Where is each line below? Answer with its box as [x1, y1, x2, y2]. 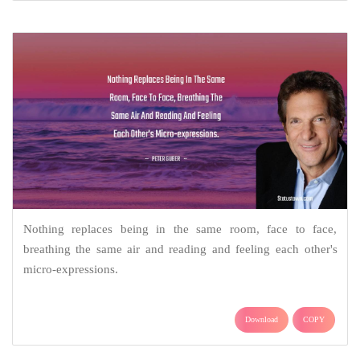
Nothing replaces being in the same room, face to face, [22, 223, 337, 236]
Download [245, 315, 278, 325]
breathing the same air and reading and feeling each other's [22, 243, 337, 256]
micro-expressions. [22, 263, 118, 276]
